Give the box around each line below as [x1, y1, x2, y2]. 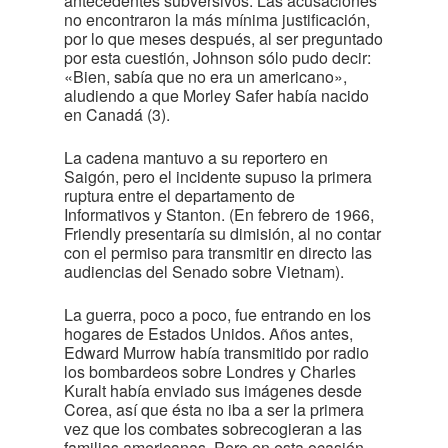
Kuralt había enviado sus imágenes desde [64, 379, 362, 402]
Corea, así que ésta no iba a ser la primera [64, 398, 364, 421]
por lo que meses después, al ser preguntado [64, 27, 383, 50]
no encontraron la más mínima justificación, [64, 8, 370, 31]
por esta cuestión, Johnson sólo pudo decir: [64, 46, 371, 69]
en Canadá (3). [64, 103, 170, 126]
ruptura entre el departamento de [64, 184, 295, 207]
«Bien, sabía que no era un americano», [64, 65, 347, 88]
